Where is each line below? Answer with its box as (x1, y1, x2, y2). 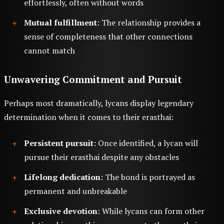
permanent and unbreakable (24, 185, 127, 197)
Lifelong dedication (24, 171, 100, 183)
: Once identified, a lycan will (93, 137, 198, 149)
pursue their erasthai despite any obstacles (24, 151, 179, 163)
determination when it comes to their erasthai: (4, 111, 173, 123)
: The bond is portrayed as (100, 171, 195, 183)
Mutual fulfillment (24, 17, 97, 28)
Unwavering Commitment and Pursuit (4, 73, 182, 86)
